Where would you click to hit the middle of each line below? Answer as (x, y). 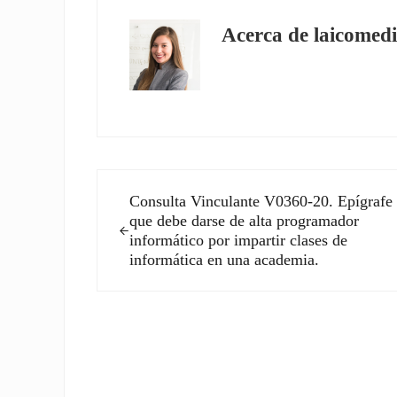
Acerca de (268, 35)
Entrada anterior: (150, 181)
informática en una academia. (224, 260)
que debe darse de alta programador (244, 221)
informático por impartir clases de (238, 241)
